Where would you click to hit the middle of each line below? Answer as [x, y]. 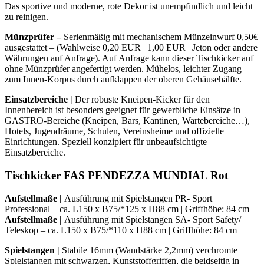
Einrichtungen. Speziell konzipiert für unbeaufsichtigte [106, 142]
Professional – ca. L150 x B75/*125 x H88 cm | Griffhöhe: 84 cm [127, 209]
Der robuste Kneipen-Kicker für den [141, 100]
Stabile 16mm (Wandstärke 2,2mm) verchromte [148, 250]
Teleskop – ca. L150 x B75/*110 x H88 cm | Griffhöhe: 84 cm [121, 230]
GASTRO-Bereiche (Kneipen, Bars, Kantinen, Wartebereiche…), [127, 121]
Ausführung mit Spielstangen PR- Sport [138, 198]
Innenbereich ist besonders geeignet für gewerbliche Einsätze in [123, 110]
